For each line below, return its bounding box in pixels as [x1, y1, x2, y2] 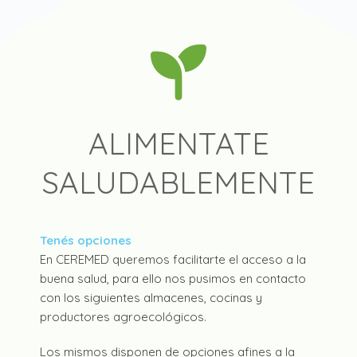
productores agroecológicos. [40, 309, 206, 325]
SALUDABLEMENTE [42, 163, 315, 202]
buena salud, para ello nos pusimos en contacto [40, 271, 306, 287]
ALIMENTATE [88, 124, 269, 163]
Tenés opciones [40, 233, 131, 249]
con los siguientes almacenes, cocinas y [40, 290, 262, 306]
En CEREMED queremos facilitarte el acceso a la [40, 252, 306, 268]
